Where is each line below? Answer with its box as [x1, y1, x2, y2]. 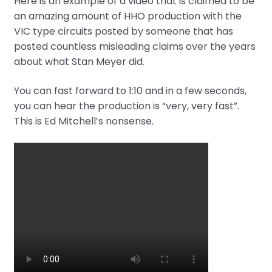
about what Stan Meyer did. [13, 55, 144, 69]
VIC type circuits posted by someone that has [13, 24, 233, 39]
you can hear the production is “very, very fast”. [13, 99, 239, 114]
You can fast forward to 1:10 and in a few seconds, [13, 84, 246, 98]
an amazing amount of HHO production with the [13, 9, 242, 24]
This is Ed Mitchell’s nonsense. [13, 114, 154, 129]
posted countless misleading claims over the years [13, 39, 256, 54]
